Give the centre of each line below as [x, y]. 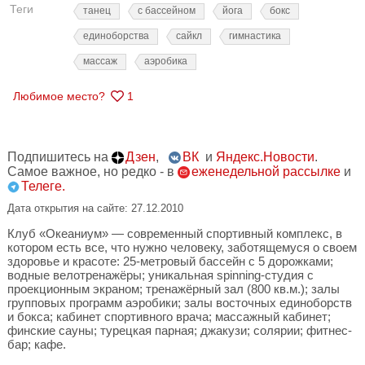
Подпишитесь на [59, 157]
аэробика [166, 61]
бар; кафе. [37, 344]
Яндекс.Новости [265, 157]
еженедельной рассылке [266, 172]
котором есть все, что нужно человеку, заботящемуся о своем [182, 247]
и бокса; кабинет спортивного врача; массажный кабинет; [169, 317]
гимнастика [255, 36]
